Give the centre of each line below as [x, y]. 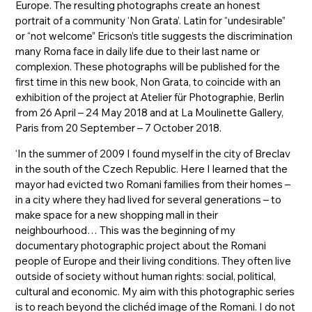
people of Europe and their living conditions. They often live [154, 260]
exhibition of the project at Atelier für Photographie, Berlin [150, 97]
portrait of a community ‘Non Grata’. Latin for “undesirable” [151, 20]
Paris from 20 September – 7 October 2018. [119, 127]
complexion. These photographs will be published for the [148, 66]
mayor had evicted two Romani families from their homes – [153, 184]
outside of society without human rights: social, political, [146, 276]
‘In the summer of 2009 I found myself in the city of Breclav [153, 153]
